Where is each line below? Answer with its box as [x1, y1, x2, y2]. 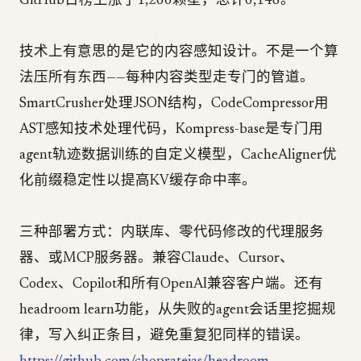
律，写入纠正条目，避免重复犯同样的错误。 [19, 329, 309, 343]
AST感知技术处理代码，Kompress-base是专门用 [19, 122, 323, 137]
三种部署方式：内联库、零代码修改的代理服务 [19, 226, 324, 240]
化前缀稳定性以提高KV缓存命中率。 [19, 174, 256, 189]
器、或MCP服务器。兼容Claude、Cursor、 [19, 251, 294, 266]
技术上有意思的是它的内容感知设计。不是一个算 [19, 45, 338, 60]
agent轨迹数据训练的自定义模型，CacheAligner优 [19, 148, 337, 163]
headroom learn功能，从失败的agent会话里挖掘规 [19, 303, 336, 317]
